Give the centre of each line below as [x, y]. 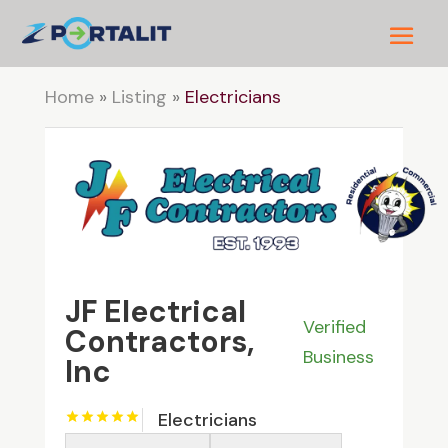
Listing [139, 97]
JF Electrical [155, 311]
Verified [335, 326]
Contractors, [159, 341]
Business [339, 356]
